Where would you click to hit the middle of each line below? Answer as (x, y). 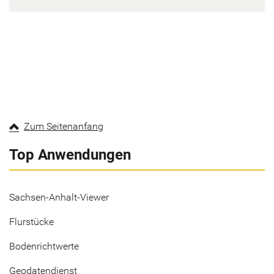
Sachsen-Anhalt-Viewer (59, 197)
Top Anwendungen (70, 155)
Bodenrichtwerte (44, 246)
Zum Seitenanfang (64, 126)
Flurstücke (31, 222)
